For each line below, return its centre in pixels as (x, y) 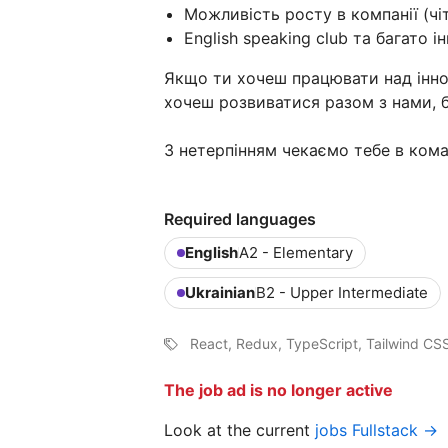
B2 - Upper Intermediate (342, 292)
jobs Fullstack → (376, 430)
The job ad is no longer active (278, 390)
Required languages (240, 219)
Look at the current (239, 430)
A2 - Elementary (296, 252)
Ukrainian (220, 292)
